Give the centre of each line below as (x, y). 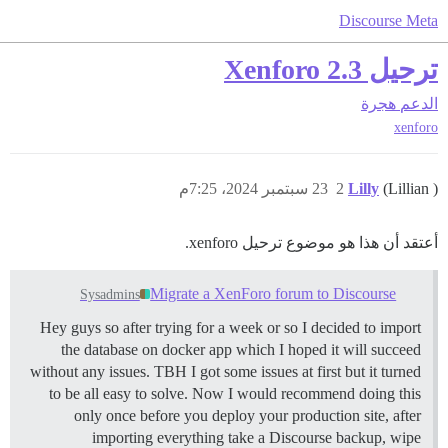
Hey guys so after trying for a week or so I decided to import (230, 328)
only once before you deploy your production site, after (247, 416)
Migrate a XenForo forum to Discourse (273, 294)
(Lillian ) (410, 189)
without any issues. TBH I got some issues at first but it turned (225, 372)
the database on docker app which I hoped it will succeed (241, 350)
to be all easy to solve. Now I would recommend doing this (235, 394)
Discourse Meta (388, 20)
